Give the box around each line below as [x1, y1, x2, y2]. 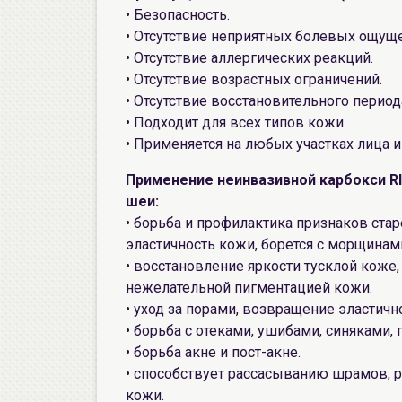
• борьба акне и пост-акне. [126, 344, 301, 361]
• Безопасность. [126, 6, 230, 23]
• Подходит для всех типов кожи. [126, 114, 346, 131]
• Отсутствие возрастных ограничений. [126, 71, 382, 88]
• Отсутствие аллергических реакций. [126, 49, 373, 66]
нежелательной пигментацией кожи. [126, 279, 372, 296]
